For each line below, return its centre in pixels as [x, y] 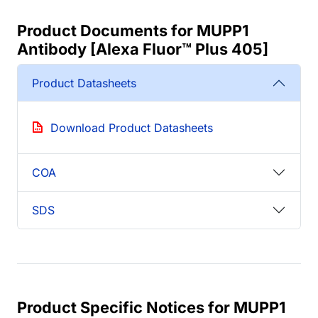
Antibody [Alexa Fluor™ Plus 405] [143, 49]
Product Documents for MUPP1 [133, 31]
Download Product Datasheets [132, 128]
